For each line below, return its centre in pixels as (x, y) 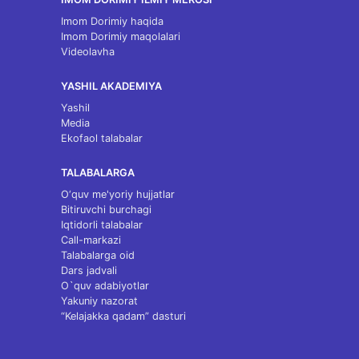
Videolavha (88, 52)
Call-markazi (91, 240)
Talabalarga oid (98, 255)
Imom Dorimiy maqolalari (121, 36)
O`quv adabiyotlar (105, 286)
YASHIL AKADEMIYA (111, 86)
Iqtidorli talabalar (102, 225)
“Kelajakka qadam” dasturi (123, 316)
